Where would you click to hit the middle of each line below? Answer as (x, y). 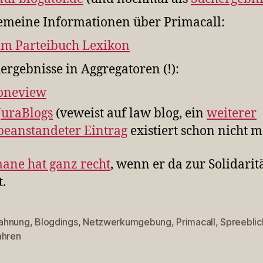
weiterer (232, 114)
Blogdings (56, 222)
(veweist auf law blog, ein (130, 114)
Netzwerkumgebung (127, 222)
